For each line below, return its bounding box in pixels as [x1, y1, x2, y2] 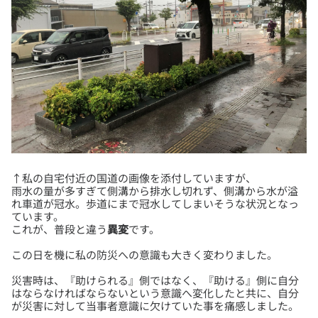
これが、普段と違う [11, 221, 107, 237]
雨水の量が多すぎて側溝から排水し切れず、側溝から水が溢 [11, 183, 298, 199]
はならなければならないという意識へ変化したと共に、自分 [11, 285, 299, 301]
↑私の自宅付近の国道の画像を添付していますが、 [11, 170, 256, 186]
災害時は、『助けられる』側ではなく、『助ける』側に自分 [11, 273, 299, 288]
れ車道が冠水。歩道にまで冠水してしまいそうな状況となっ [11, 196, 299, 212]
